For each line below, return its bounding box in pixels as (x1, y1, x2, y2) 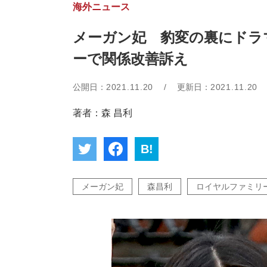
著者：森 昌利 (73, 108, 132, 118)
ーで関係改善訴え (73, 51, 188, 67)
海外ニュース (73, 2, 130, 12)
